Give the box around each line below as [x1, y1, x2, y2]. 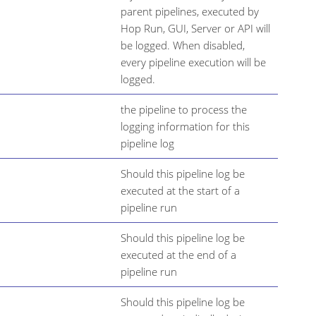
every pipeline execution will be [121, 54, 266, 69]
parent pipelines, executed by [121, 4, 259, 18]
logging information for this [121, 119, 250, 133]
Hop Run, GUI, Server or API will [121, 20, 270, 35]
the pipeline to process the [121, 102, 247, 116]
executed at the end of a [121, 247, 236, 262]
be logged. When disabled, [121, 37, 245, 52]
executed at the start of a [121, 183, 240, 197]
